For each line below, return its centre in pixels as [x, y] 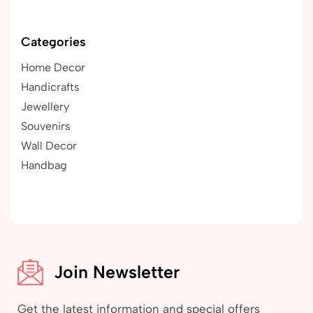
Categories [53, 42]
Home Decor [53, 68]
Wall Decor [49, 146]
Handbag [44, 166]
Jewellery [45, 107]
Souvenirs [46, 126]
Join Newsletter [117, 272]
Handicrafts [50, 87]
